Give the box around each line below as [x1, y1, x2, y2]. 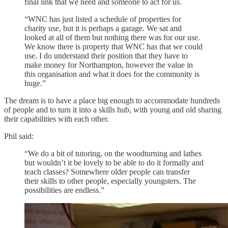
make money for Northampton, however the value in [24, 60, 193, 69]
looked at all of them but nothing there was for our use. [24, 33, 200, 42]
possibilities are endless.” [24, 185, 104, 194]
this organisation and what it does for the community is [24, 69, 199, 78]
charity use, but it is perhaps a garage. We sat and [24, 23, 182, 33]
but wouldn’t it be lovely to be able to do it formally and [24, 158, 204, 167]
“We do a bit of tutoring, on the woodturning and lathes [24, 149, 202, 158]
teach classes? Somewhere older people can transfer [24, 167, 190, 176]
